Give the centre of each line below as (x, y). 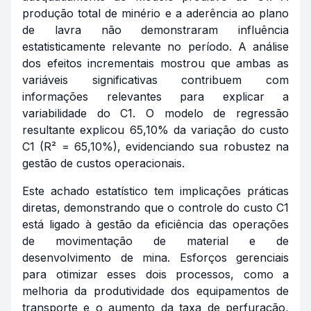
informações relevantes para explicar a (155, 96)
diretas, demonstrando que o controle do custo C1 (155, 208)
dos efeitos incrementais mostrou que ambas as (155, 63)
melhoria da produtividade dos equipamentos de (155, 291)
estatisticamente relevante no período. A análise (155, 47)
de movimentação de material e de (155, 241)
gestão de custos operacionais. (103, 163)
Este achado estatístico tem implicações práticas (155, 191)
